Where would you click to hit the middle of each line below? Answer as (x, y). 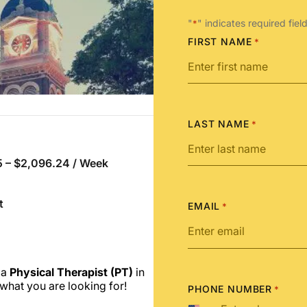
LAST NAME (219, 124)
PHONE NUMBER (230, 288)
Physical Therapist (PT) (71, 272)
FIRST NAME (220, 41)
